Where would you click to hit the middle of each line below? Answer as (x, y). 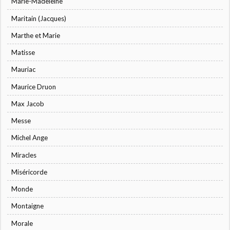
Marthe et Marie (36, 35)
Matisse (23, 53)
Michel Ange (30, 138)
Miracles (24, 155)
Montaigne (28, 206)
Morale (22, 223)
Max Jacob (28, 103)
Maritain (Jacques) (39, 18)
